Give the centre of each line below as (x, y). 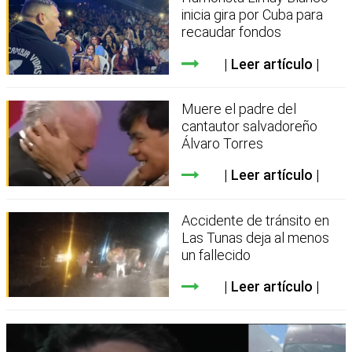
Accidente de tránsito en (256, 220)
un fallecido (216, 255)
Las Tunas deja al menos (256, 237)
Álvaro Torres (223, 144)
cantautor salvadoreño (250, 126)
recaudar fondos (232, 32)
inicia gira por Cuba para (253, 15)
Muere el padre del (239, 109)
